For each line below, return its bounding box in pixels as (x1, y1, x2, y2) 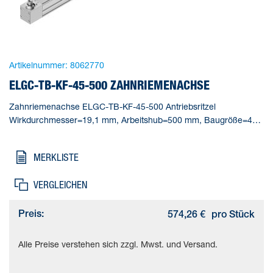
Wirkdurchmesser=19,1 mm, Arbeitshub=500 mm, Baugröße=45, (9, 114, 260, 125)
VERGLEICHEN (34, 178, 87, 191)
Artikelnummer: (9, 59, 68, 70)
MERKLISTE (34, 151, 79, 163)
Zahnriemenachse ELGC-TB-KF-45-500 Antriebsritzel (9, 101, 216, 112)
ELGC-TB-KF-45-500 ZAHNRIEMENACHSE (9, 77, 210, 92)
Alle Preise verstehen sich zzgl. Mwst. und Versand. (18, 238, 218, 249)
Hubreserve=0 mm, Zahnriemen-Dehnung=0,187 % (9, 127, 209, 138)
